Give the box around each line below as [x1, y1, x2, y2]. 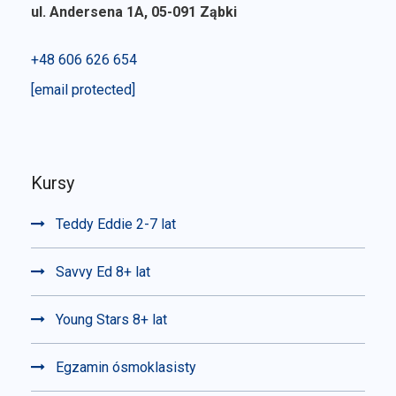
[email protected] [31, 81, 135, 99]
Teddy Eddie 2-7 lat [56, 216, 176, 233]
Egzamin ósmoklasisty [56, 359, 196, 377]
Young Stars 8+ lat [56, 311, 167, 329]
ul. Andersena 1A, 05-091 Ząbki [31, 4, 237, 21]
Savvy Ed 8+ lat [56, 263, 150, 281]
